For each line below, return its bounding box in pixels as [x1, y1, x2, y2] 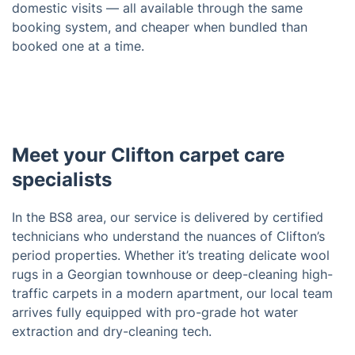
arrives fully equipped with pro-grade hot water [12, 304, 298, 321]
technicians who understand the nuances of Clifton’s [12, 228, 325, 245]
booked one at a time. [12, 38, 144, 55]
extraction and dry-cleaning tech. [12, 323, 212, 340]
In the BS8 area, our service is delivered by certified [12, 209, 323, 226]
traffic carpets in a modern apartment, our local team [12, 285, 333, 302]
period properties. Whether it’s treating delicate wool [12, 247, 330, 264]
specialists [12, 168, 112, 192]
